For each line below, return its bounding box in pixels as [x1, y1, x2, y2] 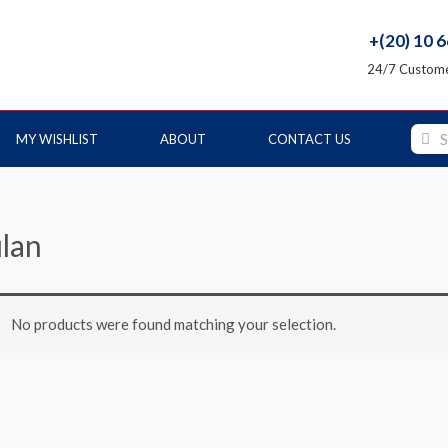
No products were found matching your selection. [10, 315, 336, 333]
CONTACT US [268, 131, 351, 147]
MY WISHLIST [16, 131, 98, 147]
